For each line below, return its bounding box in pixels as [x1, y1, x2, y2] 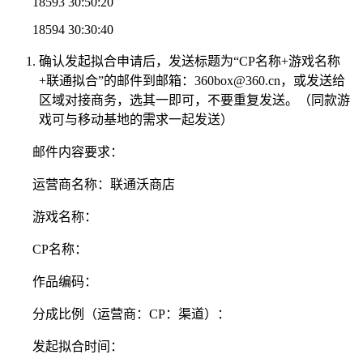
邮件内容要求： [32, 144, 123, 159]
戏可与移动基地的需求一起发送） [39, 112, 233, 126]
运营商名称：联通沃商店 [32, 177, 175, 191]
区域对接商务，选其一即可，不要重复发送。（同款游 [39, 92, 350, 107]
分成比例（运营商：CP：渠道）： [32, 306, 230, 321]
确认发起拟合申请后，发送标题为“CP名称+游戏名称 [39, 53, 340, 68]
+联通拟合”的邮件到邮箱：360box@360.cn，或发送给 [39, 73, 345, 88]
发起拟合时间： [32, 339, 123, 353]
